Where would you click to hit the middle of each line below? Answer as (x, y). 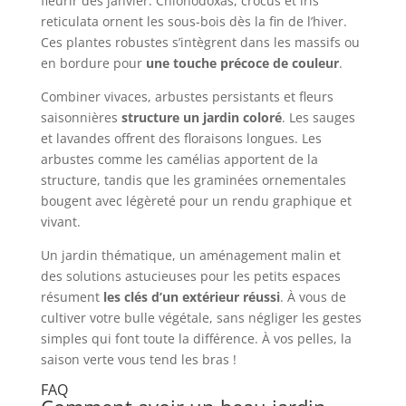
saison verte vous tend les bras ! (138, 360)
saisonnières (81, 118)
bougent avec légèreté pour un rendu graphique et (196, 201)
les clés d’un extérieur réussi (191, 297)
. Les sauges (318, 118)
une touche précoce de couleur (242, 63)
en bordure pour (93, 63)
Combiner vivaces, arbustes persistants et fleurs (187, 97)
